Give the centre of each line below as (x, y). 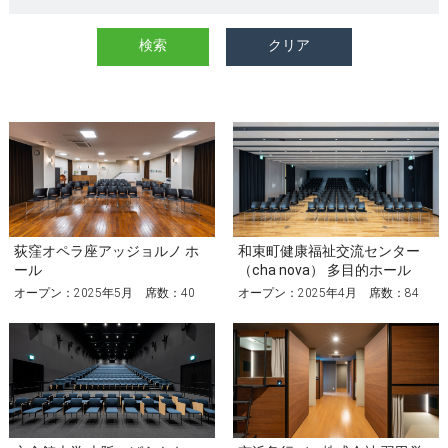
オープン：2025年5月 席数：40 (104, 292)
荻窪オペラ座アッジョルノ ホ (106, 250)
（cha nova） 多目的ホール (324, 269)
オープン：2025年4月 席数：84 (328, 292)
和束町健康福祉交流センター (328, 250)
